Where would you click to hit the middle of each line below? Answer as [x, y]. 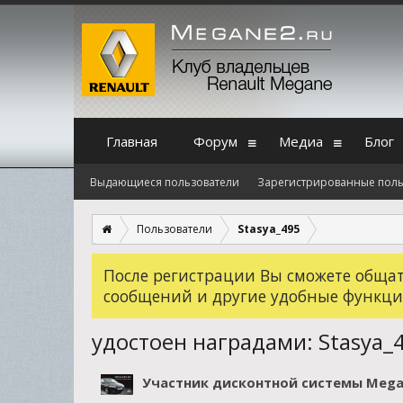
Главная [132, 141]
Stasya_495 [269, 229]
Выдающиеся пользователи [165, 182]
